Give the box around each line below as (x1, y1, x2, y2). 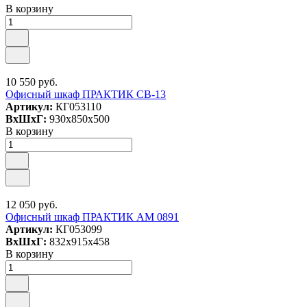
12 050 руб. (5, 199, 58, 210)
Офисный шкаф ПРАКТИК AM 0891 (5, 211, 179, 223)
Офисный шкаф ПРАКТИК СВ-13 (5, 88, 166, 100)
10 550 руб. (5, 76, 58, 88)
